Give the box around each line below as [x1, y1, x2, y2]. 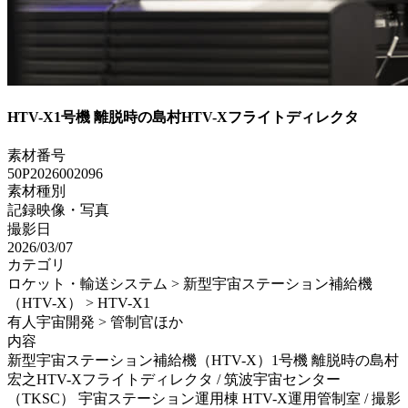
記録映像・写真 [7, 202, 109, 219]
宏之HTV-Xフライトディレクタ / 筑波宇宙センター [7, 372, 341, 388]
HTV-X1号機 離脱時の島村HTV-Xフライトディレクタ [7, 109, 359, 126]
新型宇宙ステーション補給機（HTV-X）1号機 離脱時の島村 [7, 352, 399, 369]
